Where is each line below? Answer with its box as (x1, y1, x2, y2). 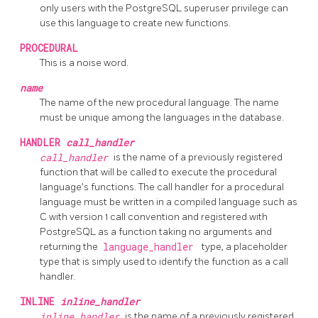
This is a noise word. (40, 56, 128, 69)
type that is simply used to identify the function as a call (40, 255, 288, 268)
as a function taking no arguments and (98, 225, 272, 238)
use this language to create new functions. (40, 16, 231, 29)
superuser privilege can (184, 1, 288, 14)
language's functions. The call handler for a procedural (40, 180, 284, 193)
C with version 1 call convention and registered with (40, 210, 268, 223)
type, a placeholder (202, 240, 287, 253)
